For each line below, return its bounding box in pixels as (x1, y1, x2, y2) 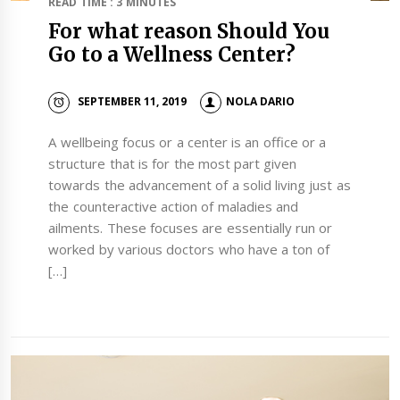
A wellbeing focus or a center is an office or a (48, 132, 327, 151)
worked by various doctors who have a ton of (48, 239, 329, 258)
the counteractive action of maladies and (48, 196, 298, 215)
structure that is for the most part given (48, 154, 297, 172)
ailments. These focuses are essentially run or (48, 218, 333, 237)
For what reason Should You (48, 18, 329, 44)
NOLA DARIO (225, 93, 295, 109)
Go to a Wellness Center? (48, 41, 296, 67)
